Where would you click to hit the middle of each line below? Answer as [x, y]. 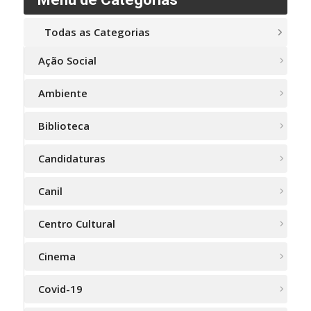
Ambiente [62, 93]
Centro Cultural [76, 224]
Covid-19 [60, 289]
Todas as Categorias [97, 32]
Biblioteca [64, 126]
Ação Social [67, 61]
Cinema [57, 257]
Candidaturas [72, 159]
